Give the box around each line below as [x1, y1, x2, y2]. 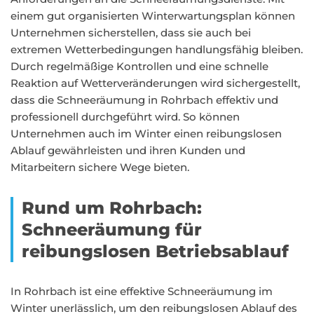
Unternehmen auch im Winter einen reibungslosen [11, 127, 282, 140]
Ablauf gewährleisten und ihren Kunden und [11, 144, 245, 157]
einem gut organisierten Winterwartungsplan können [11, 9, 295, 22]
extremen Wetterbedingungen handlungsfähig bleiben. [11, 43, 303, 56]
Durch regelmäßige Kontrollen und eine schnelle [11, 60, 268, 73]
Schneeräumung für [22, 219, 202, 240]
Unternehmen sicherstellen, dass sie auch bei [11, 26, 251, 39]
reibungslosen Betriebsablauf [22, 241, 289, 261]
